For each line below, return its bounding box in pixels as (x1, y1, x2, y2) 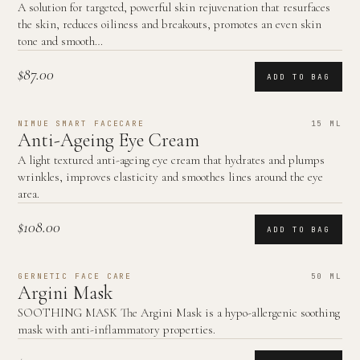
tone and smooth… (18, 34, 103, 48)
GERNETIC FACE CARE (18, 271, 133, 281)
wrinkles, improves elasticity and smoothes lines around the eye (18, 170, 323, 184)
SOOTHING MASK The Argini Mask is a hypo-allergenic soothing (18, 305, 340, 320)
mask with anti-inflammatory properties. (18, 322, 215, 337)
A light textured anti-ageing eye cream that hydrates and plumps (18, 153, 325, 167)
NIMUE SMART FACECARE (18, 118, 145, 129)
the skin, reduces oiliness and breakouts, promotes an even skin (18, 17, 321, 31)
